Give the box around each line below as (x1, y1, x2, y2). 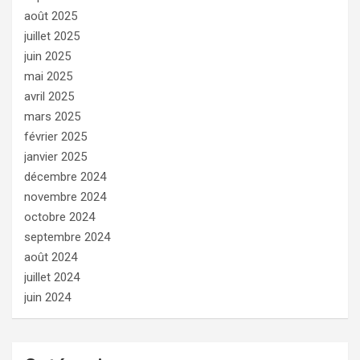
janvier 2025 (24, 149, 87, 164)
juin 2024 (24, 289, 71, 305)
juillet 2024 (24, 269, 80, 284)
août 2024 (24, 249, 77, 264)
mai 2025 (24, 68, 72, 84)
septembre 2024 (24, 229, 110, 244)
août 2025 (24, 8, 77, 23)
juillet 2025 (24, 28, 80, 43)
